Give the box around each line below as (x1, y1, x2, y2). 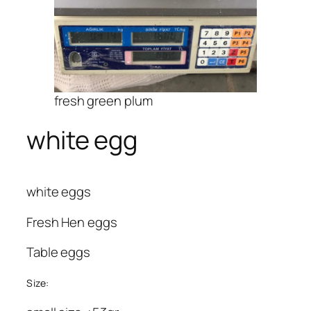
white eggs (26, 183, 91, 201)
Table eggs (26, 243, 90, 262)
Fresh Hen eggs (26, 212, 117, 231)
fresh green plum (54, 91, 153, 110)
